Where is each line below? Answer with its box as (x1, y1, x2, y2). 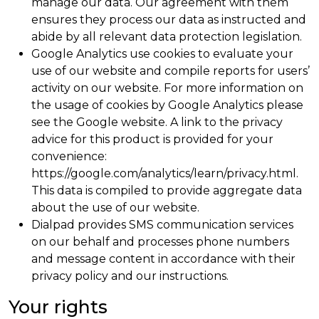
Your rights (9, 296, 108, 318)
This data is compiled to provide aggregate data (31, 184, 302, 197)
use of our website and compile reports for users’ (31, 64, 310, 78)
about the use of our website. (31, 201, 199, 214)
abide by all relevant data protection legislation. (31, 30, 302, 43)
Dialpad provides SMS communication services (31, 218, 293, 231)
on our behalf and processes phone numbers (31, 235, 289, 249)
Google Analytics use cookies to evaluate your (31, 47, 293, 61)
